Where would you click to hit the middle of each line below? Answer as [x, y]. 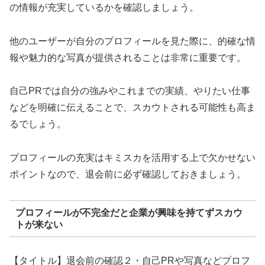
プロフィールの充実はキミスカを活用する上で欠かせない [132, 158]
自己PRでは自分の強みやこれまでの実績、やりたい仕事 [130, 91]
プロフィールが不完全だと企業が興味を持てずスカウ [129, 212]
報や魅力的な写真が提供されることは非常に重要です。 [128, 57]
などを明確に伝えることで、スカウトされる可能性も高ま [132, 108]
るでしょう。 [38, 124]
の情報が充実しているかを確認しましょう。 [104, 7]
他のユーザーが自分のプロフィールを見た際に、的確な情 [132, 41]
